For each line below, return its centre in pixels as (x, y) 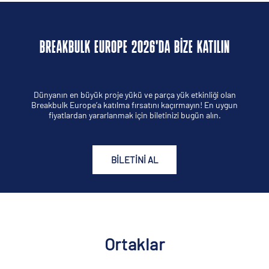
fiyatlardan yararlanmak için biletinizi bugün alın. (134, 115)
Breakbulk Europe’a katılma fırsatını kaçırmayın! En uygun (134, 105)
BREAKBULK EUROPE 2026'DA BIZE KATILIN (134, 48)
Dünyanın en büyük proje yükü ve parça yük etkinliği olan (134, 95)
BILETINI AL (134, 160)
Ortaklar (134, 244)
